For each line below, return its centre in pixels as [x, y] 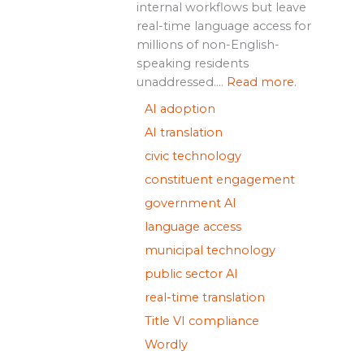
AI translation [183, 132]
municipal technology [210, 250]
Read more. [261, 82]
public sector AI [191, 273]
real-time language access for [223, 26]
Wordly [166, 344]
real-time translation [204, 297]
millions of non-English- [208, 44]
